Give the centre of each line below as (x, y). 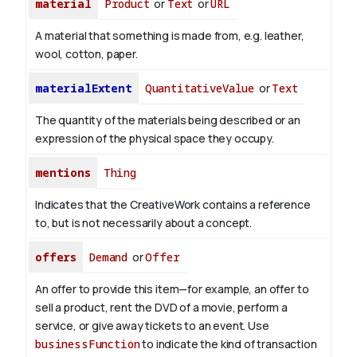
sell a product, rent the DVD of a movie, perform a (161, 308)
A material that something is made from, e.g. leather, (170, 36)
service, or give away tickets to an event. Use (152, 326)
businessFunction (88, 344)
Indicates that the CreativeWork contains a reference (173, 205)
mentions (63, 173)
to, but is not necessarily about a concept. (144, 223)
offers (56, 257)
